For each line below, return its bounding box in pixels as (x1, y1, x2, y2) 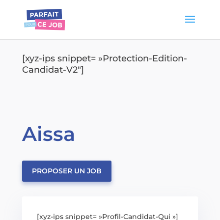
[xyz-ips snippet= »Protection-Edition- (22, 53, 187, 64)
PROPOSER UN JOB (31, 166, 102, 175)
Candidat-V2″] (22, 64, 84, 75)
